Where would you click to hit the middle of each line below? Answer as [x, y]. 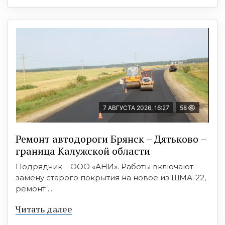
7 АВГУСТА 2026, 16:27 [136, 107]
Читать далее [44, 209]
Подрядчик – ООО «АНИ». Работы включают [104, 166]
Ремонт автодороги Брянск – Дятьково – [111, 139]
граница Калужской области [83, 151]
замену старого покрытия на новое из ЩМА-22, [111, 177]
